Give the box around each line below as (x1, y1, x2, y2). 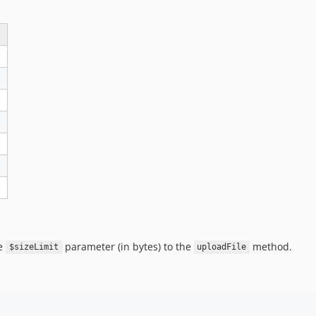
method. (250, 239, 292, 253)
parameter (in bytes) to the (61, 239, 194, 253)
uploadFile (197, 242, 247, 253)
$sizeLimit (8, 242, 59, 253)
